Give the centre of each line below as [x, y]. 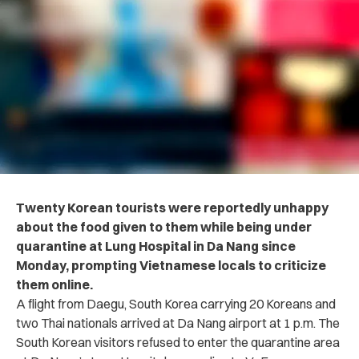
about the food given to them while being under [164, 226]
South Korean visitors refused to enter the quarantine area [178, 342]
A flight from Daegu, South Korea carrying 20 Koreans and [176, 303]
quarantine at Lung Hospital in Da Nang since [156, 246]
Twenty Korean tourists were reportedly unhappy [172, 207]
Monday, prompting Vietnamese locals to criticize [171, 265]
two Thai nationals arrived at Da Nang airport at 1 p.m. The [178, 323]
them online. [54, 284]
